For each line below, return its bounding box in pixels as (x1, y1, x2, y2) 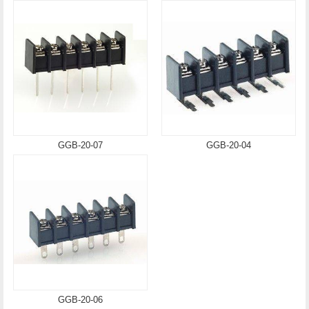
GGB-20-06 (57, 294, 103, 305)
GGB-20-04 (206, 139, 252, 150)
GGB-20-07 (57, 139, 103, 150)
